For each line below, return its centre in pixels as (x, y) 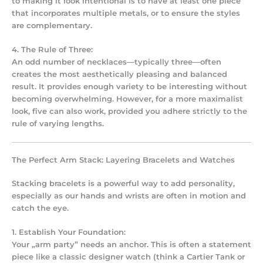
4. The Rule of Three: (52, 50)
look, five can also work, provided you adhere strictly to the (129, 112)
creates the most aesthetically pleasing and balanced (119, 75)
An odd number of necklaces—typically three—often (117, 62)
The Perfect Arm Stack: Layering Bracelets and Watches (124, 160)
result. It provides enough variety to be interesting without (129, 87)
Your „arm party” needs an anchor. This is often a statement (131, 245)
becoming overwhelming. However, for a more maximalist (127, 99)
